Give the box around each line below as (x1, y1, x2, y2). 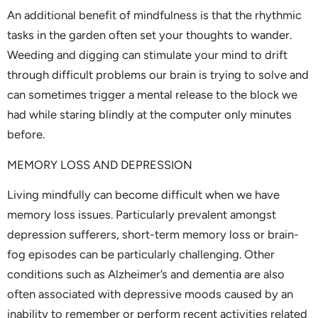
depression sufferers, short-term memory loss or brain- (7, 227, 299, 242)
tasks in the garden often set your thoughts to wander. (7, 28, 292, 43)
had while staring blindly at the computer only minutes (7, 107, 292, 122)
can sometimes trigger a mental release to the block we (7, 87, 297, 102)
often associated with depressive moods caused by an (7, 287, 293, 302)
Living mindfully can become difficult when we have (7, 187, 280, 202)
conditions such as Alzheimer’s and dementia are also (7, 267, 285, 282)
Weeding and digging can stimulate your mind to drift (7, 48, 287, 62)
